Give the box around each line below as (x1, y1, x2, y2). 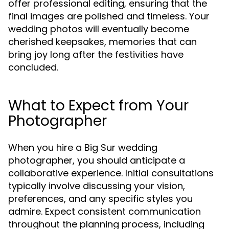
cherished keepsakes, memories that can (8, 35, 197, 48)
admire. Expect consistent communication (8, 205, 201, 218)
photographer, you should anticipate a (8, 154, 185, 167)
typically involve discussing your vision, (8, 179, 185, 192)
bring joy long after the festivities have (8, 48, 184, 61)
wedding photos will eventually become (8, 22, 189, 35)
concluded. (8, 61, 58, 74)
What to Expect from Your (8, 96, 189, 116)
